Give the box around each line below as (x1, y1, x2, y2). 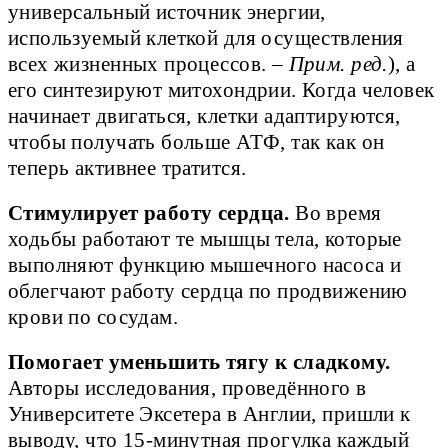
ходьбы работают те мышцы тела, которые (8, 227, 402, 250)
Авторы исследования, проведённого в (8, 376, 367, 399)
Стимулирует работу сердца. (8, 201, 296, 224)
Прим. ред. (283, 52, 388, 75)
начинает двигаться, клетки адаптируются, (8, 104, 401, 127)
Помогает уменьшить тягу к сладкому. (8, 350, 391, 373)
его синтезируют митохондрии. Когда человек (8, 78, 435, 101)
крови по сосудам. (8, 305, 179, 328)
